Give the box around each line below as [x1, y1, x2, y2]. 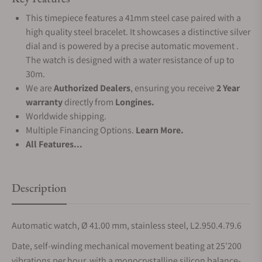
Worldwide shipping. [26, 110, 106, 122]
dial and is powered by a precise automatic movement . [26, 40, 239, 52]
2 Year [216, 82, 240, 94]
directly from [63, 96, 115, 108]
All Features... [26, 138, 82, 150]
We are [26, 82, 54, 94]
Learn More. [136, 124, 184, 136]
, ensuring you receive [130, 82, 216, 94]
